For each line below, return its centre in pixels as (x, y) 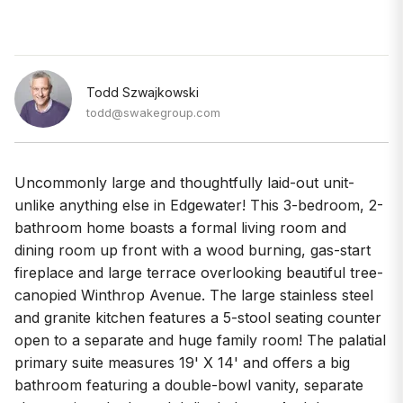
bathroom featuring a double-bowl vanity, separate (189, 385)
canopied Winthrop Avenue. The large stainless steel (194, 295)
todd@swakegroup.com (153, 112)
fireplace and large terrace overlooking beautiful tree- (199, 272)
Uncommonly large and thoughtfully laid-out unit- (184, 182)
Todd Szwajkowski (143, 92)
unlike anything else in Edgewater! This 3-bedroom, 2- (199, 205)
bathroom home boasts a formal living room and (180, 227)
